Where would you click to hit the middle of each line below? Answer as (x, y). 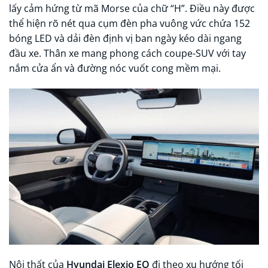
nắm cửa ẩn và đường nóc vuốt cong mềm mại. (115, 68)
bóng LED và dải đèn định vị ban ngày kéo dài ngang (125, 39)
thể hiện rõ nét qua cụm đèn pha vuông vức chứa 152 (130, 24)
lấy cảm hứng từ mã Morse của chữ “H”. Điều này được (132, 9)
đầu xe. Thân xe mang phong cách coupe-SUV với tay (127, 54)
